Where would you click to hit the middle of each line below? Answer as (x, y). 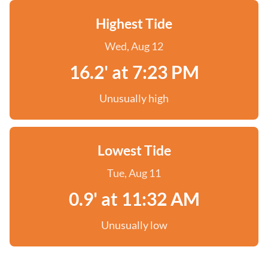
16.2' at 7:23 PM (134, 72)
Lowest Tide (134, 150)
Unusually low (134, 225)
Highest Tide (134, 23)
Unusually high (134, 98)
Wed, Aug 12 (134, 46)
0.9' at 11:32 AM (134, 199)
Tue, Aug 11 (134, 173)
